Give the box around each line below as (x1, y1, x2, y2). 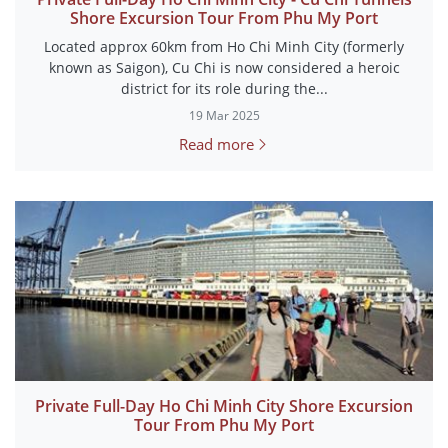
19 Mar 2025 (188, 107, 260, 124)
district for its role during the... (120, 79, 328, 98)
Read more (179, 134, 254, 154)
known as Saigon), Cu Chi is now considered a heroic (48, 58, 400, 77)
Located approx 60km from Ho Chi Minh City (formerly (44, 37, 404, 56)
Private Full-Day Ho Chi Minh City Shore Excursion (35, 395, 413, 417)
